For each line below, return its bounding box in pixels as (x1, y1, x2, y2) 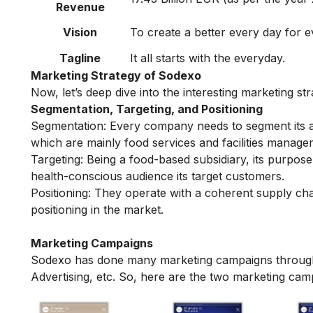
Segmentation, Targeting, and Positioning (31, 102, 265, 117)
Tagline (59, 51, 101, 66)
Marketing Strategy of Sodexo (31, 68, 201, 83)
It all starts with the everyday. (130, 51, 285, 66)
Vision (63, 25, 97, 40)
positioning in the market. (31, 203, 163, 217)
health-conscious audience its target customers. (31, 169, 284, 184)
